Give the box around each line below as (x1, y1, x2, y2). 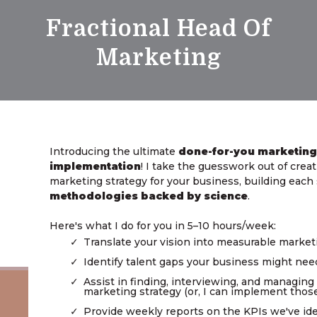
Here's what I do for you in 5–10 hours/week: (50, 219, 277, 232)
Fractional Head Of (46, 16, 271, 42)
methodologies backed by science (50, 189, 248, 202)
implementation (50, 159, 142, 173)
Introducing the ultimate (50, 144, 179, 158)
